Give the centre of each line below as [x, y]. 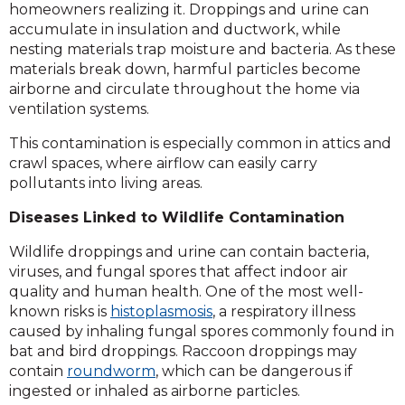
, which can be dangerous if [254, 371]
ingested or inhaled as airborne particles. [155, 391]
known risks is [60, 311]
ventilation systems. [79, 108]
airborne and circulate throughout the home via [184, 89]
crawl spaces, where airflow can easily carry [163, 163]
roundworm [111, 371]
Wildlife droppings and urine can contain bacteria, [189, 251]
